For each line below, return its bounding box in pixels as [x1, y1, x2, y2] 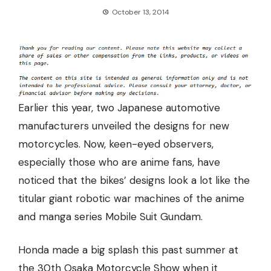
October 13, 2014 [111, 7, 169, 17]
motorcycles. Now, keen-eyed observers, [18, 137, 214, 151]
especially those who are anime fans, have [18, 155, 220, 169]
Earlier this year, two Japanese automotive [18, 101, 220, 115]
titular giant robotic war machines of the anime [18, 192, 244, 206]
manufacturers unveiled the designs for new [18, 119, 229, 133]
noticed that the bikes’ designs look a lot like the [18, 174, 250, 188]
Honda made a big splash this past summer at [18, 243, 238, 257]
